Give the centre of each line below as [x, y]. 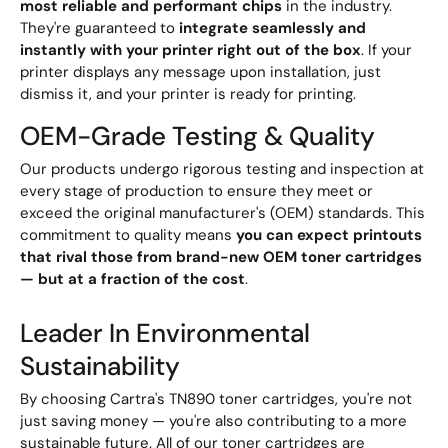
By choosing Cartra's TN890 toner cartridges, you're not [216, 399]
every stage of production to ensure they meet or [196, 190]
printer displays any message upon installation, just [200, 71]
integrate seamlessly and [272, 27]
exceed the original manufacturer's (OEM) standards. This [222, 212]
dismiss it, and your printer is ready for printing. [188, 93]
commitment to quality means [128, 234]
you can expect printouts [329, 234]
